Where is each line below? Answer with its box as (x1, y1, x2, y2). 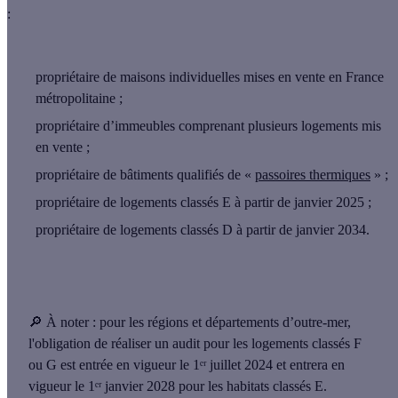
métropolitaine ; (36, 91, 123, 107)
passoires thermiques (255, 167, 370, 183)
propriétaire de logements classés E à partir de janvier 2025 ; (36, 195, 371, 211)
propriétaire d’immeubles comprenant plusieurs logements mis (36, 118, 381, 134)
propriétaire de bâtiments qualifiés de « (36, 167, 255, 183)
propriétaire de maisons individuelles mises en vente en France (36, 69, 384, 85)
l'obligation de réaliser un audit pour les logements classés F (28, 336, 362, 352)
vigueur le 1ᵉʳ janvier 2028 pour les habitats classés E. (28, 378, 327, 394)
